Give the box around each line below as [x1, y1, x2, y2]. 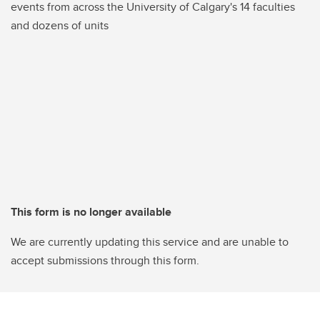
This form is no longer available [11, 203, 171, 220]
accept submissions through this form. [11, 251, 199, 269]
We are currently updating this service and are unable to [11, 233, 289, 250]
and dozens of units [11, 16, 109, 34]
